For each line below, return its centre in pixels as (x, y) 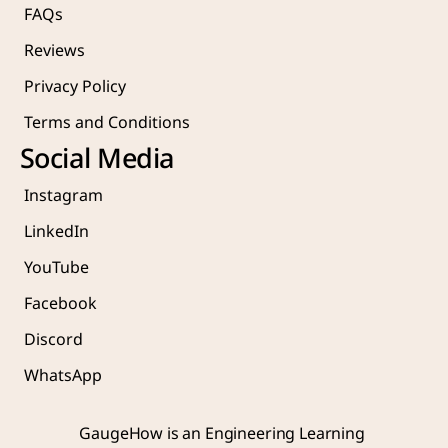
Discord (53, 340)
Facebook (60, 304)
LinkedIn (56, 232)
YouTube (56, 268)
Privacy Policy (75, 87)
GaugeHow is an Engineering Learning (222, 434)
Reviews (54, 51)
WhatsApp (63, 376)
